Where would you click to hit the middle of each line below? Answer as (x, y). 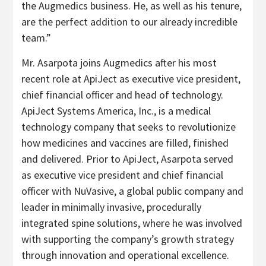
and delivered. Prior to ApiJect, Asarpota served (127, 159)
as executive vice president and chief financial (122, 175)
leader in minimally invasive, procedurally (111, 207)
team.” (36, 37)
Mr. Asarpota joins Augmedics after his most (119, 62)
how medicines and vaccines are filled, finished (125, 142)
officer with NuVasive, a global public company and (132, 191)
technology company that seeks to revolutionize (129, 126)
